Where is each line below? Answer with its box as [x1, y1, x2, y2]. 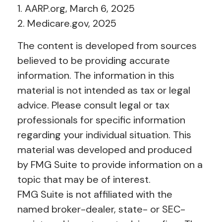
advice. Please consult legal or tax [17, 98, 169, 111]
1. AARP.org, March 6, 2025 [17, 1, 135, 15]
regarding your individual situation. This [17, 128, 191, 141]
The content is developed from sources [17, 39, 197, 52]
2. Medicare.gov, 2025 [17, 16, 116, 30]
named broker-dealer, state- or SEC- [17, 202, 185, 216]
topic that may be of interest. [17, 172, 151, 186]
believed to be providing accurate [17, 54, 170, 67]
